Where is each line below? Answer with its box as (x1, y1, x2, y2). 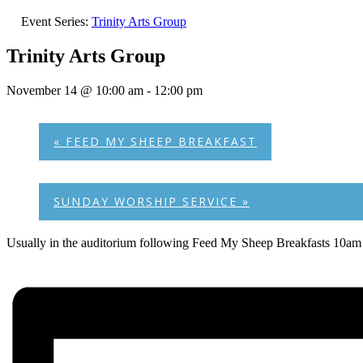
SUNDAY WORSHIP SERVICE (53, 193, 242, 209)
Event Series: (21, 15, 92, 28)
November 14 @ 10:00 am (6, 83, 143, 97)
